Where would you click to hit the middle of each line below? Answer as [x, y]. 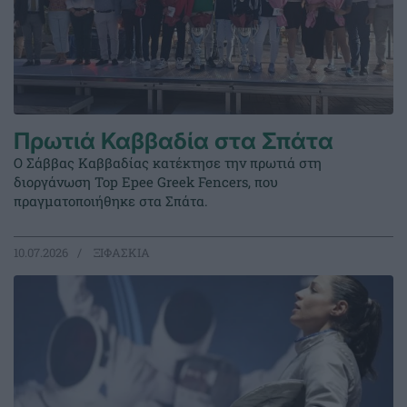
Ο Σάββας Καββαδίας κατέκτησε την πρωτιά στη [168, 163]
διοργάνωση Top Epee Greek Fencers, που [146, 182]
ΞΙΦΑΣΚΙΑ [120, 253]
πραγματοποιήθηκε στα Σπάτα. [111, 201]
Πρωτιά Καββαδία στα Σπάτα [174, 141]
